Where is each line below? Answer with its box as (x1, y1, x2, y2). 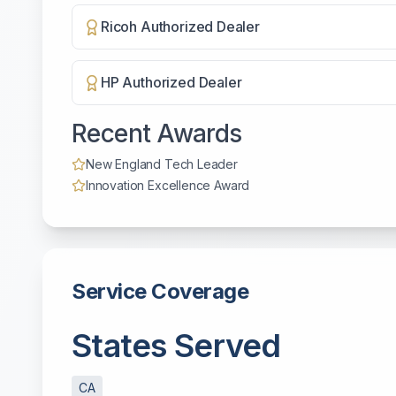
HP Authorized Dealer (101, 73, 242, 91)
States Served (72, 326, 281, 365)
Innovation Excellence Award (86, 178, 250, 193)
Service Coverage (72, 278, 249, 304)
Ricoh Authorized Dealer (101, 18, 260, 35)
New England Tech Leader (86, 156, 238, 171)
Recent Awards (72, 118, 242, 148)
